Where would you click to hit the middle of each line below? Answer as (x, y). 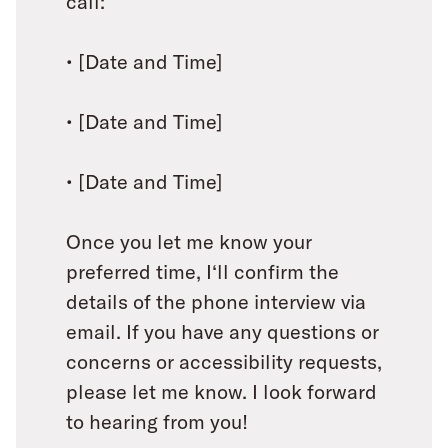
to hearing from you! (157, 421)
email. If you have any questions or (222, 331)
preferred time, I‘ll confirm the (202, 271)
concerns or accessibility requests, (224, 361)
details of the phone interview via (216, 301)
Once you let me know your (189, 241)
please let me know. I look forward (221, 391)
